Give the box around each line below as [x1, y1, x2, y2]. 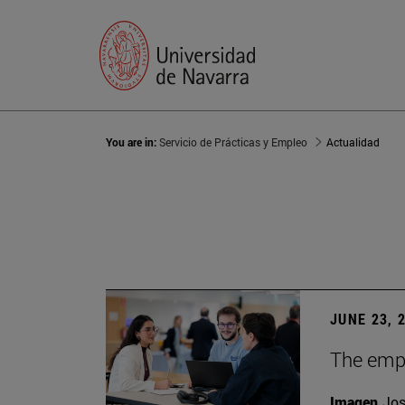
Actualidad [326, 135, 380, 150]
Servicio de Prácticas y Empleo [159, 135, 307, 150]
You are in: [106, 135, 159, 150]
